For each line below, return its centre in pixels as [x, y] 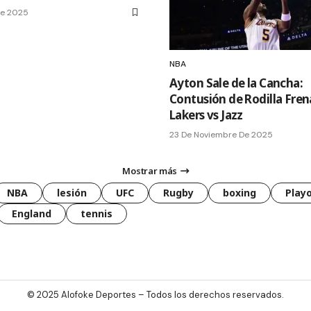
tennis [96, 214]
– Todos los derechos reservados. [210, 295]
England [32, 214]
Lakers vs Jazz [206, 115]
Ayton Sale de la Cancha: [236, 83]
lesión [72, 193]
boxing [239, 193]
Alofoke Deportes [99, 295]
